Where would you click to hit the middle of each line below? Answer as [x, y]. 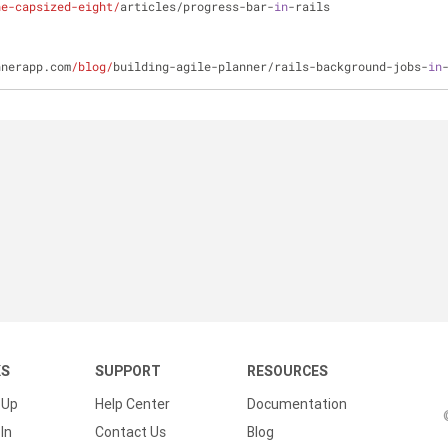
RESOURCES [287, 371]
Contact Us [130, 432]
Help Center [132, 404]
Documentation [297, 404]
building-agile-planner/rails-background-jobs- [270, 66]
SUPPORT [128, 371]
